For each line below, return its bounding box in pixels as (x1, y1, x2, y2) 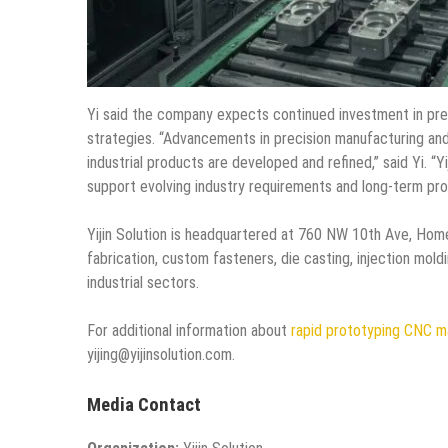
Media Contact (87, 393, 201, 416)
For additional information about (87, 320, 291, 340)
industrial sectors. (87, 272, 199, 292)
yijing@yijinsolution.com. (87, 344, 235, 364)
